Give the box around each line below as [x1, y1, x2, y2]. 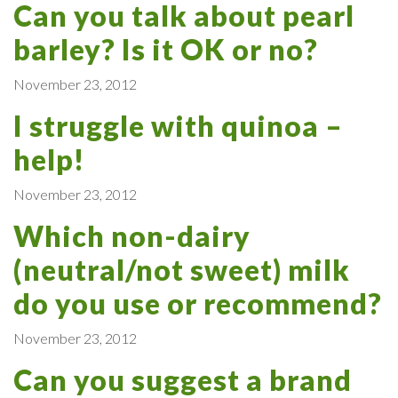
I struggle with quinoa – [13, 107, 343, 143]
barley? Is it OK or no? [13, 31, 318, 67]
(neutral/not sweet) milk [13, 251, 350, 287]
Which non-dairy [13, 218, 251, 253]
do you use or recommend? [13, 285, 382, 321]
